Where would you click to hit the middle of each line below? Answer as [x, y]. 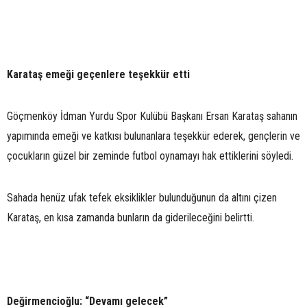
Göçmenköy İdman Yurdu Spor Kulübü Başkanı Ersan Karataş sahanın [152, 116]
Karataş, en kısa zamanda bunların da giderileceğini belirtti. [131, 217]
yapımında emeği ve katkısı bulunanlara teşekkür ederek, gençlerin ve [153, 136]
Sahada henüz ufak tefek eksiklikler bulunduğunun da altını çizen [142, 197]
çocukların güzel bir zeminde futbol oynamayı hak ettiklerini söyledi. [150, 156]
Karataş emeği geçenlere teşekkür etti [98, 74]
